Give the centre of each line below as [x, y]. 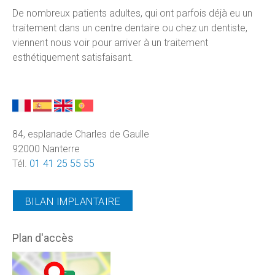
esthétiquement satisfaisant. [73, 57]
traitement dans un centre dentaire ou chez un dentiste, [130, 28]
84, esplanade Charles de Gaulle [81, 134]
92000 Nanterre [46, 149]
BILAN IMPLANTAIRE [73, 202]
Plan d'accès [43, 238]
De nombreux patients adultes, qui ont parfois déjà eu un [132, 13]
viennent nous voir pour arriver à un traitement [110, 42]
